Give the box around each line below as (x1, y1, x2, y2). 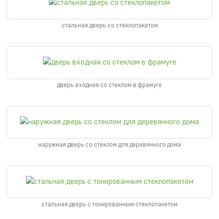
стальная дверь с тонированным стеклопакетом (42, 200, 177, 209)
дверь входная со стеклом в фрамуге (57, 81, 162, 89)
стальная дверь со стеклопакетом (61, 22, 158, 30)
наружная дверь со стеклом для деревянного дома (38, 141, 181, 149)
